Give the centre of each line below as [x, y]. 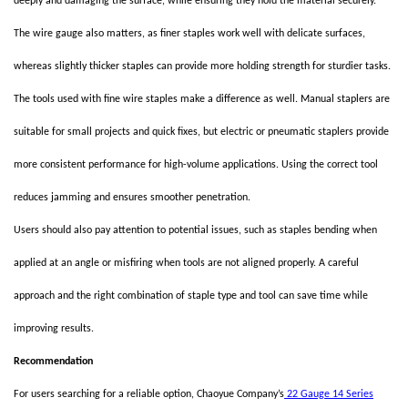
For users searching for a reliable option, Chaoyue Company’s [149, 394]
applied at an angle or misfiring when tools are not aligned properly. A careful [186, 263]
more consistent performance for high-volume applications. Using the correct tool [196, 165]
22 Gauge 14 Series [329, 394]
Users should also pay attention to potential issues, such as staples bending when [195, 230]
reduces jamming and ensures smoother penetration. [132, 198]
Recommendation [53, 362]
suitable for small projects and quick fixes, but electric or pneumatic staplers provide [201, 132]
